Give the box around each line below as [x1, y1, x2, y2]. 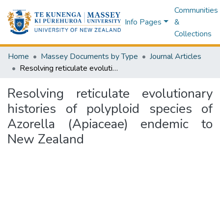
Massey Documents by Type [41, 51, 138, 62]
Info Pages [125, 17, 162, 27]
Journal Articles [150, 51, 201, 62]
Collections [174, 28, 212, 39]
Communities [174, 5, 218, 16]
